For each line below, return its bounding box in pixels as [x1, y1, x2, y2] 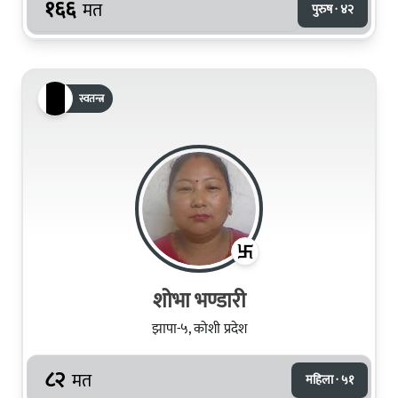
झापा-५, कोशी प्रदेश [151, 316, 247, 341]
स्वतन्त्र [79, 89, 104, 107]
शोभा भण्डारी [152, 283, 246, 319]
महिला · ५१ [306, 369, 354, 390]
